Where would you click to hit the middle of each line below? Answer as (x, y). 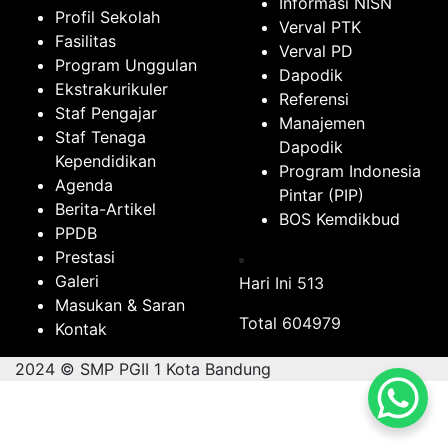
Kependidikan (105, 161)
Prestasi (85, 257)
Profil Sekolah (107, 17)
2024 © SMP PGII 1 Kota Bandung (143, 369)
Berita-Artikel (105, 209)
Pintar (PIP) (321, 195)
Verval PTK (320, 27)
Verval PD (316, 51)
